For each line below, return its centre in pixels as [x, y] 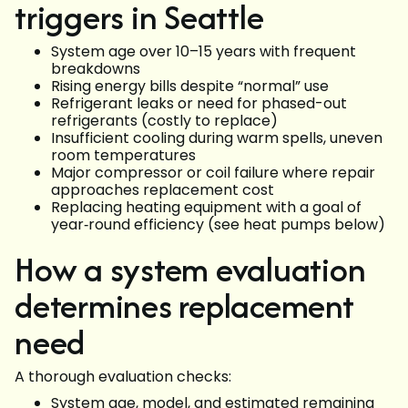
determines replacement [184, 306]
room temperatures [123, 156]
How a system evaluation [190, 270]
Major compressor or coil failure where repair [213, 173]
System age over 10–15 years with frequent [204, 52]
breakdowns [96, 69]
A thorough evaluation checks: [123, 377]
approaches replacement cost [163, 190]
